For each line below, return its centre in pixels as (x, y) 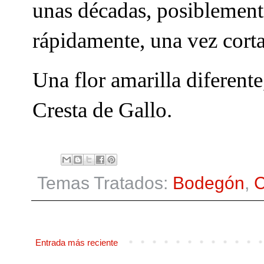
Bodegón (209, 183)
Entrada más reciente (77, 242)
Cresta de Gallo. (102, 110)
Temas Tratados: (105, 183)
